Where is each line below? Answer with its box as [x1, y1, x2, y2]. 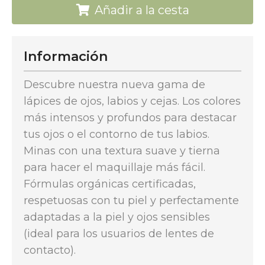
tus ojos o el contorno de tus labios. [24, 128, 209, 141]
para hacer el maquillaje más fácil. [24, 161, 205, 174]
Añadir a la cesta [94, 3, 189, 17]
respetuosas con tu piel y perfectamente [24, 194, 239, 207]
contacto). [24, 244, 76, 257]
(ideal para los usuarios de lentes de [24, 227, 214, 240]
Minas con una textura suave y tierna [24, 144, 220, 157]
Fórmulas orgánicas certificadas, [24, 177, 196, 190]
